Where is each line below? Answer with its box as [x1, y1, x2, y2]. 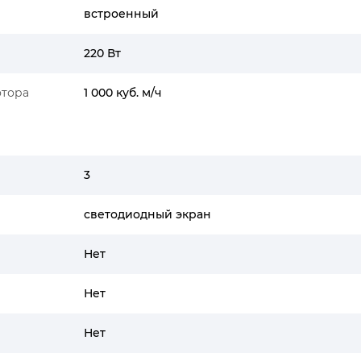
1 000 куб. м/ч [84, 85, 162, 100]
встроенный [84, 6, 159, 21]
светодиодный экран [84, 207, 211, 222]
